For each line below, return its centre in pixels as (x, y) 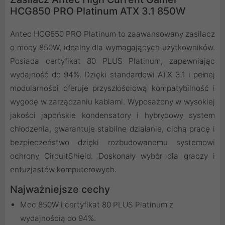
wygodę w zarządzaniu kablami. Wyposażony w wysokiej (113, 102)
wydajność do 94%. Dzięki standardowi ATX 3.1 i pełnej (113, 75)
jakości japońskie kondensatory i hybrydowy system (113, 116)
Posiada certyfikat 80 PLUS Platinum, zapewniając (113, 61)
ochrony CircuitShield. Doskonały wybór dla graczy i (113, 156)
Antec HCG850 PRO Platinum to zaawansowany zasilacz (113, 34)
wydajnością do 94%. (58, 218)
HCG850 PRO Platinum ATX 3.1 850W (98, 11)
